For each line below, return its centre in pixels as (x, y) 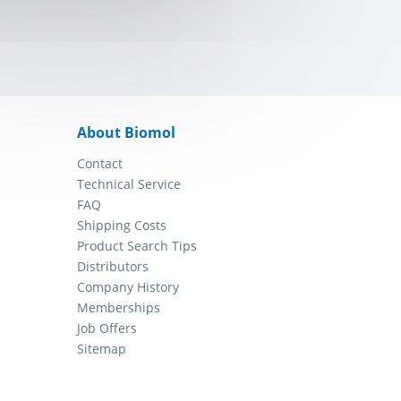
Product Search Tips (137, 246)
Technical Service (129, 184)
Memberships (119, 308)
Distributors (113, 267)
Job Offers (107, 328)
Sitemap (102, 349)
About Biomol (126, 133)
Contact (100, 164)
